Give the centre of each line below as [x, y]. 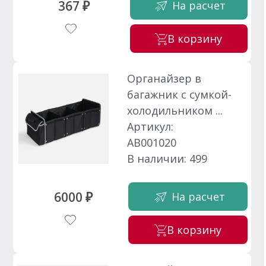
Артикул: [151, 127]
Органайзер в [164, 79]
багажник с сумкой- [180, 95]
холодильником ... [175, 111]
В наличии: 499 [167, 159]
